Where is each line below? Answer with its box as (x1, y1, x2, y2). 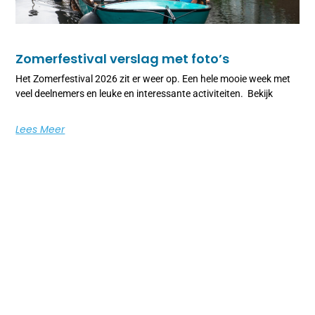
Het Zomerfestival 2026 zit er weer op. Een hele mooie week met (15, 72, 291, 84)
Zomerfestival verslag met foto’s (15, 49, 230, 67)
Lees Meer (15, 122, 65, 136)
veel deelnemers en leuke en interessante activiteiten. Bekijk (15, 87, 274, 99)
